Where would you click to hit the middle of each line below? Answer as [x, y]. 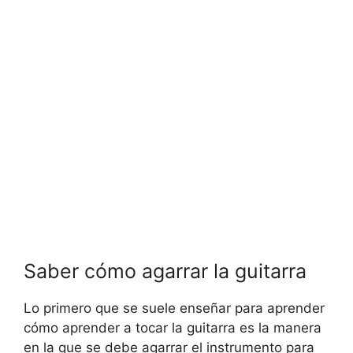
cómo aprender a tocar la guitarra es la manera [173, 327]
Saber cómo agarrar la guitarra [165, 271]
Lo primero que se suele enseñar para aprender [174, 308]
